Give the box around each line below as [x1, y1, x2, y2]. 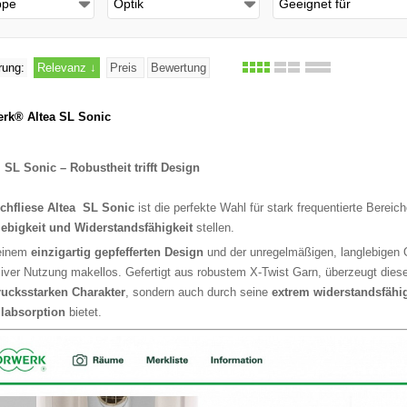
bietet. [65, 305, 102, 320]
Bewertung [151, 61, 206, 75]
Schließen [169, 27, 220, 40]
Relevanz [37, 61, 90, 75]
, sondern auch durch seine [125, 285, 272, 300]
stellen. [193, 221, 234, 235]
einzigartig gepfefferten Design [31, 245, 203, 260]
